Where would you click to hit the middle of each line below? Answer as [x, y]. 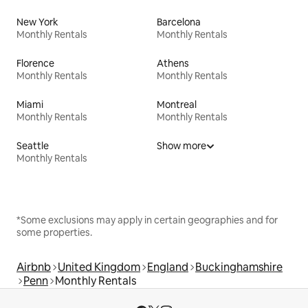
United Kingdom [99, 267]
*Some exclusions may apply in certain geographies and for [147, 220]
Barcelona [179, 22]
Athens [173, 63]
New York [37, 22]
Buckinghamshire [239, 267]
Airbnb [34, 267]
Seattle [33, 145]
